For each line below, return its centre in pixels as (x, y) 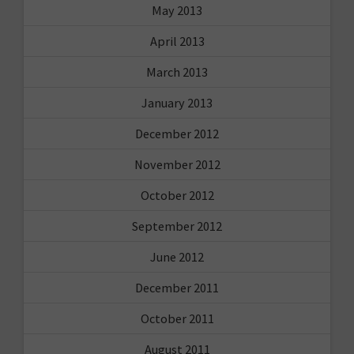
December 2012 (177, 133)
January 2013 (177, 102)
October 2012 (177, 195)
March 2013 (177, 72)
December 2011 (177, 287)
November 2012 (177, 164)
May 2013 (177, 10)
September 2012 (177, 226)
